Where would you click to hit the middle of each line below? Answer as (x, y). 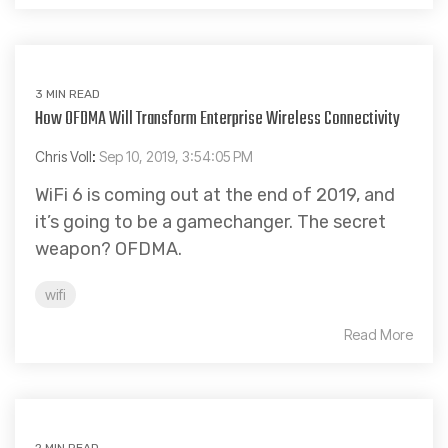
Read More (378, 334)
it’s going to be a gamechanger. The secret (210, 221)
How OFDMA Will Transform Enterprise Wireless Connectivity (217, 119)
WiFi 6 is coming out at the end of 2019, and (215, 194)
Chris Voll (63, 156)
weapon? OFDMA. (108, 248)
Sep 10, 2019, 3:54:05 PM (176, 156)
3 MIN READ (67, 93)
